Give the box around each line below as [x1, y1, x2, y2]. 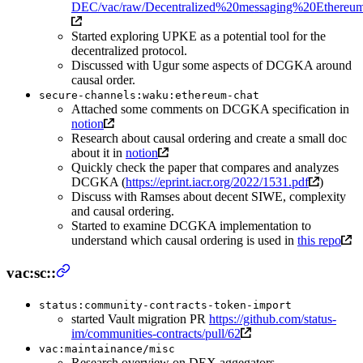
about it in [71, 146, 126, 160]
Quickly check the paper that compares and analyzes [71, 160, 339, 175]
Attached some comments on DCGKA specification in [71, 102, 349, 117]
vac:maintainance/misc [39, 342, 175, 355]
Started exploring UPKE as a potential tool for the [71, 29, 326, 44]
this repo [297, 233, 341, 248]
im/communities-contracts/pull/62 [71, 326, 241, 340]
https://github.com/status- [209, 311, 336, 326]
